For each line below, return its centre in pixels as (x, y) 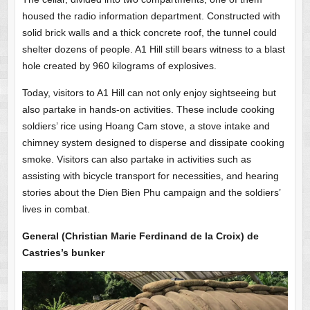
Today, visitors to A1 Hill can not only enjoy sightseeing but (149, 92)
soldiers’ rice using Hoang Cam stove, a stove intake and (146, 126)
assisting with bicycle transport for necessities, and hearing (150, 175)
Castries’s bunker (63, 252)
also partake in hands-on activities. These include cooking (148, 109)
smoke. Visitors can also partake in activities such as (136, 159)
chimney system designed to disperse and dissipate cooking (153, 142)
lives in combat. (56, 209)
